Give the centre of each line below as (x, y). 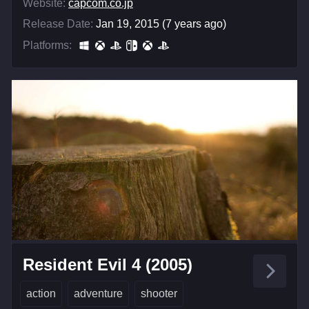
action (41, 294)
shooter (159, 294)
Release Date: (58, 23)
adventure (98, 294)
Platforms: (47, 45)
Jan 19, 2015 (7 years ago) (161, 23)
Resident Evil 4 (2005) (108, 265)
